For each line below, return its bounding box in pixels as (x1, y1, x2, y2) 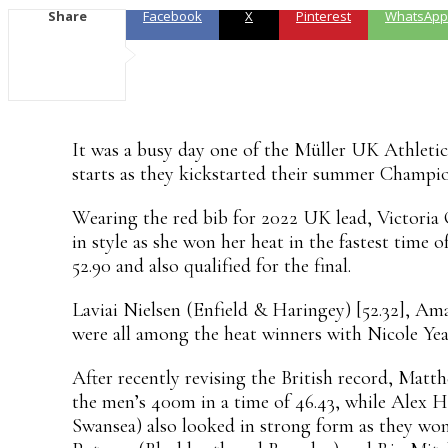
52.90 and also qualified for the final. (72, 253, 351, 278)
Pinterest (296, 6, 351, 25)
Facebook (143, 6, 202, 25)
